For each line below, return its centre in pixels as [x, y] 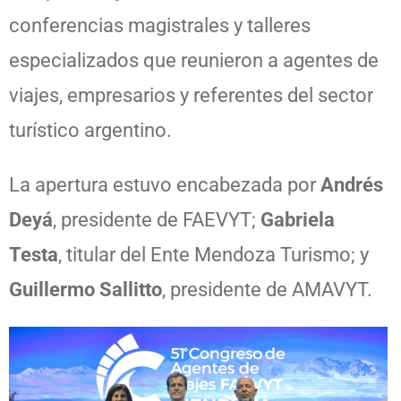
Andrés [352, 184]
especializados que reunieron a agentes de [194, 60]
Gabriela [298, 219]
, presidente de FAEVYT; [157, 219]
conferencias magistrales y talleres [160, 25]
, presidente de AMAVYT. [267, 289]
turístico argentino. [90, 130]
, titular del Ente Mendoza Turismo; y [213, 254]
